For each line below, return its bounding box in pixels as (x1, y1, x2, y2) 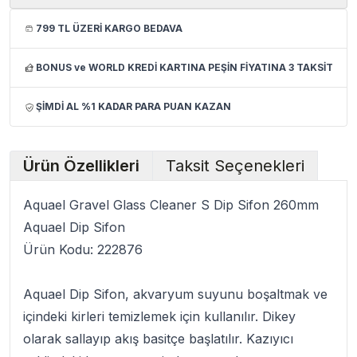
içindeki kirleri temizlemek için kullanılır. (23, 308, 262, 324)
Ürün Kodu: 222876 (23, 241, 143, 257)
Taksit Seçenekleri (166, 156, 304, 175)
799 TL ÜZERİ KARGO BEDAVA (36, 22, 182, 34)
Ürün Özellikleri (23, 156, 139, 175)
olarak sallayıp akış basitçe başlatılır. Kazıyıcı (23, 331, 293, 347)
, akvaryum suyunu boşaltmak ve (125, 286, 328, 302)
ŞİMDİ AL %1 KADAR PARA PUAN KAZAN (36, 100, 231, 112)
